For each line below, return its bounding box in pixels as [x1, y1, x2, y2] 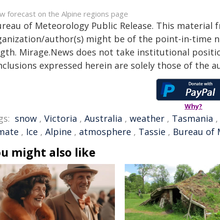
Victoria [44, 112, 77, 124]
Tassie [138, 125, 165, 137]
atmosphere [79, 125, 131, 137]
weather [130, 112, 165, 124]
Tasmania [172, 112, 213, 124]
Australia [84, 112, 122, 124]
